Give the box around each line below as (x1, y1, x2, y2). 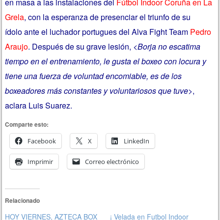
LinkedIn (124, 137, 150, 146)
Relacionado (5, 196, 40, 205)
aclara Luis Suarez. (5, 99, 73, 111)
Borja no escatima (137, 40, 201, 52)
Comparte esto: (5, 120, 49, 129)
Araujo (5, 40, 28, 52)
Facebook (27, 137, 56, 146)
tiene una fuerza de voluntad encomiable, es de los (5, 70, 182, 82)
